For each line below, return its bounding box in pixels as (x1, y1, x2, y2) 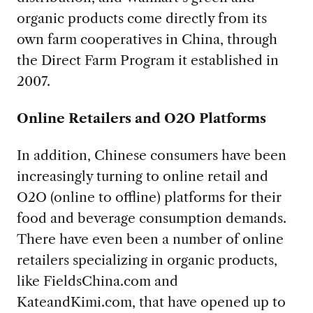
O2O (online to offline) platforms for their (16, 189, 282, 206)
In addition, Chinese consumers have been (16, 147, 286, 164)
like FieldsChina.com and (16, 272, 178, 290)
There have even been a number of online (16, 231, 284, 248)
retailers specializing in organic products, (16, 252, 277, 269)
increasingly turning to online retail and (16, 168, 268, 185)
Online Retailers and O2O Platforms (16, 110, 266, 127)
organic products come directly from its (16, 10, 267, 27)
